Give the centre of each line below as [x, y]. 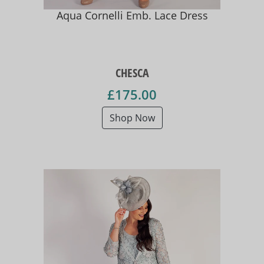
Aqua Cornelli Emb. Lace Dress [132, 15]
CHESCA [132, 73]
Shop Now [132, 118]
